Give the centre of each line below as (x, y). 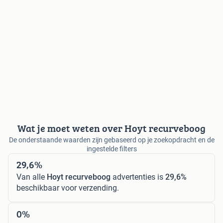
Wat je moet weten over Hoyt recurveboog (111, 128)
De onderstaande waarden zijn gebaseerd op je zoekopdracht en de (111, 140)
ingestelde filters (111, 149)
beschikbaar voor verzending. (68, 188)
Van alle (32, 177)
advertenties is (138, 177)
